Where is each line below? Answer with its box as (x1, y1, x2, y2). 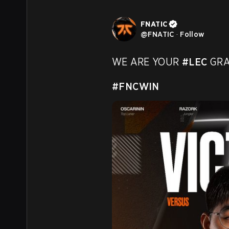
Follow (180, 30, 204, 39)
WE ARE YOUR (112, 56, 182, 68)
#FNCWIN (112, 80, 159, 93)
